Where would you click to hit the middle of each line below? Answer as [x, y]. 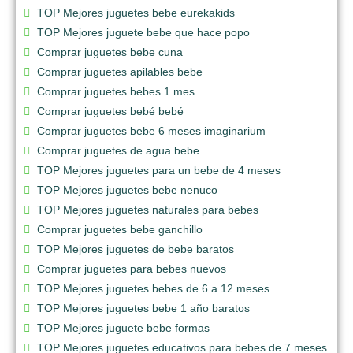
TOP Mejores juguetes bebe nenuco [127, 190]
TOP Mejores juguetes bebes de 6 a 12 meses [153, 288]
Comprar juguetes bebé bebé [110, 111]
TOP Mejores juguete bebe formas [123, 327]
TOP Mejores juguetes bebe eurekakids [136, 12]
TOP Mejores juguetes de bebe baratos [136, 249]
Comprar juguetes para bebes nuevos [132, 268]
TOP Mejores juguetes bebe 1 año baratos [143, 308]
